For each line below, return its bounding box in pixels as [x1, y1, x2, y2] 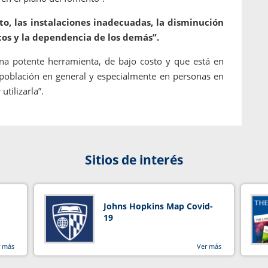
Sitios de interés [85, 151, 183, 169]
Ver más [196, 242, 221, 251]
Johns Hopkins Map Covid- [103, 200, 213, 212]
